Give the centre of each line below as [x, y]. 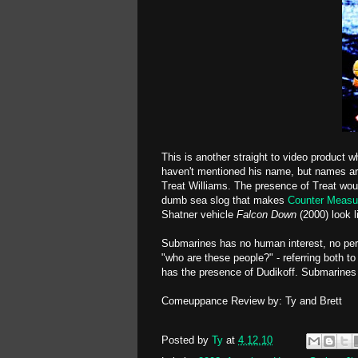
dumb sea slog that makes [225, 200]
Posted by [187, 340]
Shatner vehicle [199, 215]
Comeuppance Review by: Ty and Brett [252, 301]
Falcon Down [267, 215]
